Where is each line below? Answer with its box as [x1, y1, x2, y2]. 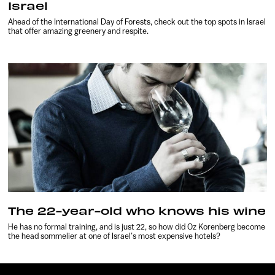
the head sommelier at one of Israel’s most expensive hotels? [8, 231, 221, 241]
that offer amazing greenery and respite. [8, 26, 149, 36]
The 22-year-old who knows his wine [8, 203, 266, 218]
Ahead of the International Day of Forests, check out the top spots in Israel [8, 17, 266, 26]
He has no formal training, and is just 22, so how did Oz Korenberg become [8, 222, 266, 232]
